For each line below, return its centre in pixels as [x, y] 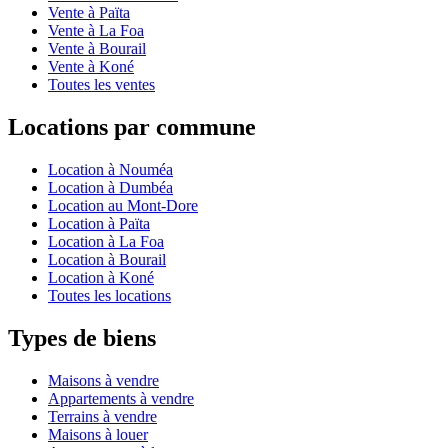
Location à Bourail [107, 259]
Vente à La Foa [96, 31]
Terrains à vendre [102, 416]
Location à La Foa [106, 241]
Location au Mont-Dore [123, 205]
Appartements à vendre [121, 398]
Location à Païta [99, 223]
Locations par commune [132, 127]
